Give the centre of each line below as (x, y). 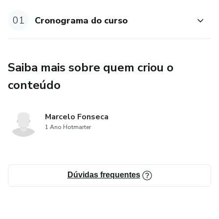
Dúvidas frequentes (104, 175)
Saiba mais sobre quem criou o (91, 68)
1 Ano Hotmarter (68, 127)
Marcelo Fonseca (77, 117)
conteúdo (34, 85)
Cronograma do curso (81, 20)
